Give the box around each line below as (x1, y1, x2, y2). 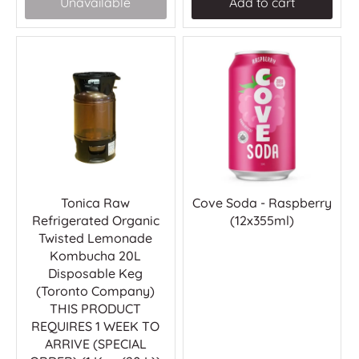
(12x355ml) (229, 212, 294, 229)
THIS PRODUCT (50, 301, 142, 317)
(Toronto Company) (36, 283, 155, 300)
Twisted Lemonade (38, 230, 153, 247)
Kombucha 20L (50, 248, 142, 264)
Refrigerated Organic (31, 212, 159, 229)
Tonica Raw (61, 195, 131, 212)
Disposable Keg (48, 265, 143, 282)
